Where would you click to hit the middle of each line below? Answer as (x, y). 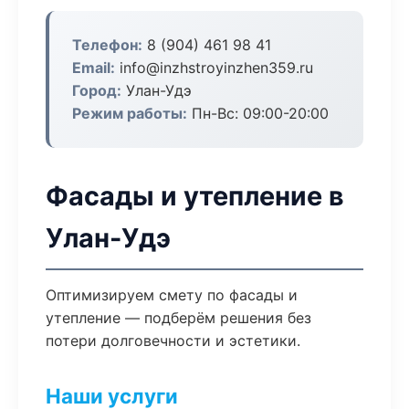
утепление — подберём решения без (178, 318)
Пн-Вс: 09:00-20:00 (258, 113)
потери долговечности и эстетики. (173, 341)
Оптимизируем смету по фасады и (172, 295)
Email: (94, 68)
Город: (97, 90)
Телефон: (107, 45)
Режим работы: (130, 113)
